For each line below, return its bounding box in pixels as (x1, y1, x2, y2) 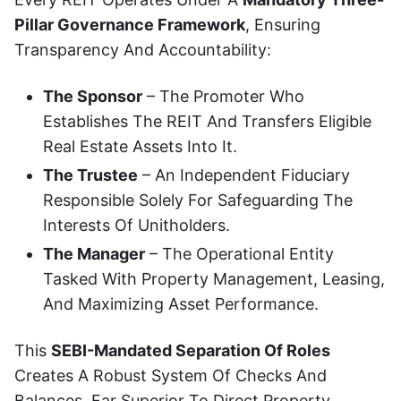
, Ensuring (245, 14, 320, 34)
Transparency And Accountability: (14, 39, 271, 59)
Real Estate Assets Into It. (43, 136, 237, 156)
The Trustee (43, 165, 138, 184)
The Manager (43, 243, 145, 263)
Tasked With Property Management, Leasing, (43, 269, 385, 288)
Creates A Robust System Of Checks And (14, 366, 327, 386)
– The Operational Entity (145, 243, 334, 263)
